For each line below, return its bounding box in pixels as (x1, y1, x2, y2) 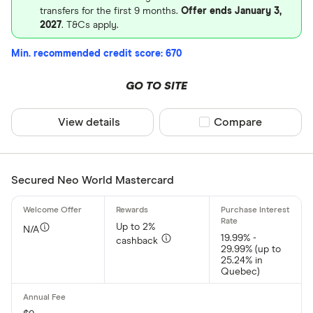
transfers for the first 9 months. (40, 6, 181, 16)
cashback (116, 235, 161, 246)
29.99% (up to (220, 244, 281, 254)
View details (58, 116, 121, 128)
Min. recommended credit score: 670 (11, 48, 182, 59)
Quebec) (220, 266, 260, 277)
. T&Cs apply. (61, 20, 119, 30)
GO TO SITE (125, 80, 187, 92)
